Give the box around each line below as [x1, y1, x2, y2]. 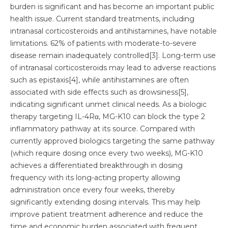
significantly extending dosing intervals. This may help [10, 197, 201, 207]
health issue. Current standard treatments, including [10, 14, 194, 23]
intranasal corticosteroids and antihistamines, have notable [10, 26, 217, 36]
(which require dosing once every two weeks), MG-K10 [10, 149, 203, 158]
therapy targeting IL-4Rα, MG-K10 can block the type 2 [10, 112, 205, 121]
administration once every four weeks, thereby [10, 185, 175, 194]
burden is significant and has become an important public [10, 2, 214, 11]
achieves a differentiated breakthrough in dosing [10, 161, 183, 170]
